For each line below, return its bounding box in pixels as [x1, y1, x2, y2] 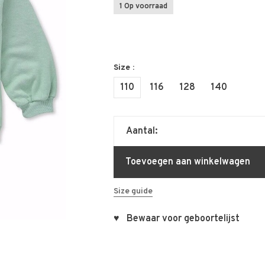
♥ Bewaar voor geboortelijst [113, 213, 240, 225]
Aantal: [125, 125, 157, 137]
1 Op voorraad [119, 2, 167, 11]
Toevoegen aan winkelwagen [125, 156, 250, 168]
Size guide [113, 186, 153, 196]
